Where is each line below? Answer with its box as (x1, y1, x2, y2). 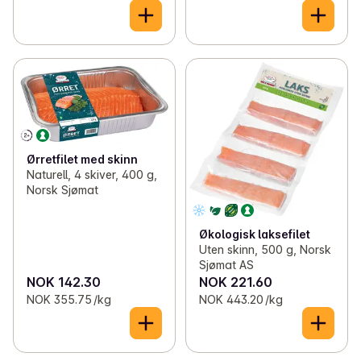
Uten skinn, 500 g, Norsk (198, 243, 331, 257)
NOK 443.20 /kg (198, 293, 283, 307)
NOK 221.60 (198, 274, 272, 291)
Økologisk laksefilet (198, 227, 310, 242)
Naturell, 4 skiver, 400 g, (27, 167, 157, 181)
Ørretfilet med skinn (27, 151, 138, 166)
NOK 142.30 (27, 274, 101, 291)
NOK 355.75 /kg (27, 293, 111, 307)
